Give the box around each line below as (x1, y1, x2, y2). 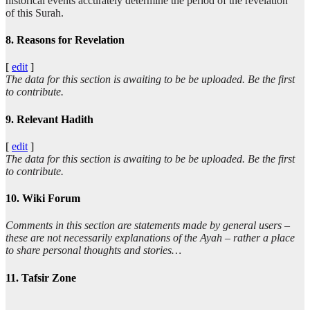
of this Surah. (6, 6, 64, 19)
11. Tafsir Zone (6, 271, 76, 284)
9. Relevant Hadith (6, 113, 93, 125)
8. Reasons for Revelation (6, 34, 125, 46)
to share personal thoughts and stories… (6, 244, 181, 257)
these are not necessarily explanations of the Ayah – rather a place (6, 232, 295, 244)
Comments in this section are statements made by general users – (6, 219, 290, 232)
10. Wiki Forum (6, 192, 80, 205)
